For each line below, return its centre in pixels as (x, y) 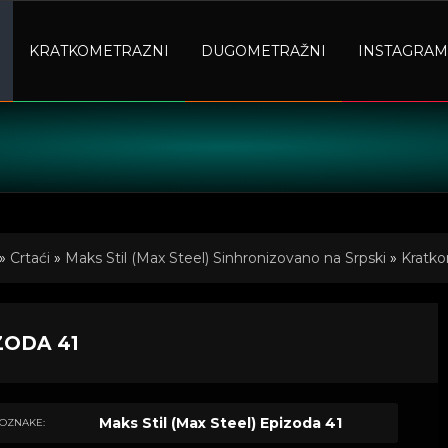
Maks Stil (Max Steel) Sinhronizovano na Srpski (225, 258)
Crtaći (30, 258)
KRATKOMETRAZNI (99, 51)
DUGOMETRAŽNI (263, 51)
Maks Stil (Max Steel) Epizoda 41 (220, 423)
